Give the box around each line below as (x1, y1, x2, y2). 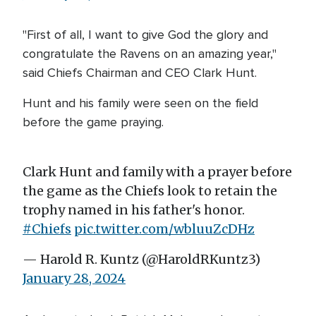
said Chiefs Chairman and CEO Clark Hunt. (23, 65, 257, 80)
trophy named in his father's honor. (23, 202, 245, 218)
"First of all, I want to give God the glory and (23, 27, 268, 42)
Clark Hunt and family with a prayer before (23, 164, 292, 180)
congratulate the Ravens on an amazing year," (23, 46, 276, 61)
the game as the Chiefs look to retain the (23, 183, 277, 199)
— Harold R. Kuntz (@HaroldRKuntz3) (23, 251, 260, 267)
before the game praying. (23, 114, 167, 130)
